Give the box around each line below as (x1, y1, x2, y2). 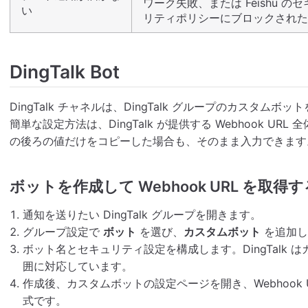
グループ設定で (23, 224, 104, 239)
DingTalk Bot (10, 60, 120, 83)
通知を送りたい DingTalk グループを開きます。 (23, 207, 262, 221)
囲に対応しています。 (23, 258, 133, 273)
